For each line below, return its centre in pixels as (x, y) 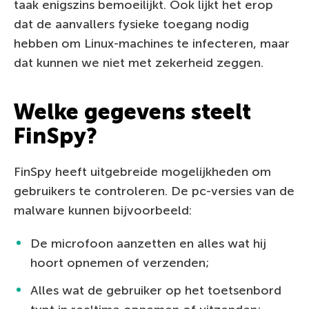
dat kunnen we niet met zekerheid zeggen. (139, 62)
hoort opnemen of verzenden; (120, 262)
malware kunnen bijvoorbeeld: (103, 210)
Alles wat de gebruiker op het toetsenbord (156, 290)
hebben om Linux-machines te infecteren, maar (152, 43)
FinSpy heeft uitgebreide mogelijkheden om (142, 171)
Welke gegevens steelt (132, 111)
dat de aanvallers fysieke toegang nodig (131, 24)
